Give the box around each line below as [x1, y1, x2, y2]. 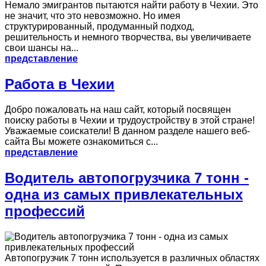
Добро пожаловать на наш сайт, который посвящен [5, 104, 231, 115]
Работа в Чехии [5, 76, 115, 93]
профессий [5, 203, 85, 220]
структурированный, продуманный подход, [5, 21, 194, 32]
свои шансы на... [5, 43, 78, 53]
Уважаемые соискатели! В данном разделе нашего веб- [5, 126, 250, 137]
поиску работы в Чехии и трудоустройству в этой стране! [5, 115, 257, 126]
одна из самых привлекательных [5, 186, 243, 203]
